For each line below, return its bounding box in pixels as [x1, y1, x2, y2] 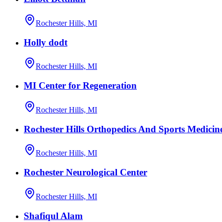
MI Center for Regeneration [24, 80, 137, 91]
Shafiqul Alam [24, 210, 83, 221]
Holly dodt [24, 37, 67, 48]
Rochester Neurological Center [24, 167, 147, 178]
